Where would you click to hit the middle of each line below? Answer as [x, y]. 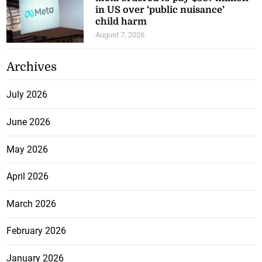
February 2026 [37, 220]
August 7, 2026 [120, 24]
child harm [121, 11]
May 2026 [27, 138]
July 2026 [27, 84]
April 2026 [28, 166]
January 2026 [35, 247]
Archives [32, 56]
